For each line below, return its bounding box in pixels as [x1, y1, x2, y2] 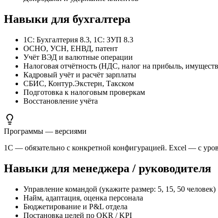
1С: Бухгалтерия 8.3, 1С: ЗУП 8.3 [23, 36, 133, 44]
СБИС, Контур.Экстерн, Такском [23, 79, 134, 88]
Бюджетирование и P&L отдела [23, 202, 127, 211]
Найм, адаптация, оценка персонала [23, 193, 143, 202]
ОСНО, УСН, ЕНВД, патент [23, 44, 118, 53]
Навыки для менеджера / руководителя [4, 162, 211, 175]
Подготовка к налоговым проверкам [23, 88, 145, 97]
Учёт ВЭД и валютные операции [23, 53, 133, 62]
